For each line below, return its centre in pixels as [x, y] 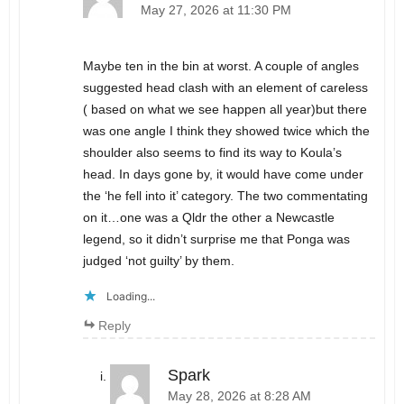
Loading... [130, 297]
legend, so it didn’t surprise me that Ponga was [216, 239]
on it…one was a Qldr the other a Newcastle [208, 218]
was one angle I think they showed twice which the [226, 131]
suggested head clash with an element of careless [225, 88]
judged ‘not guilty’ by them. [158, 261]
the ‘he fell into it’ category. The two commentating [225, 196]
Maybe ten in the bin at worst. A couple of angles [220, 66]
